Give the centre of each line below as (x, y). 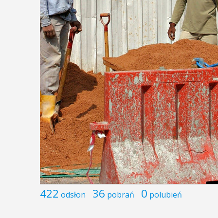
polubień (166, 194)
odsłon (73, 194)
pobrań (121, 194)
